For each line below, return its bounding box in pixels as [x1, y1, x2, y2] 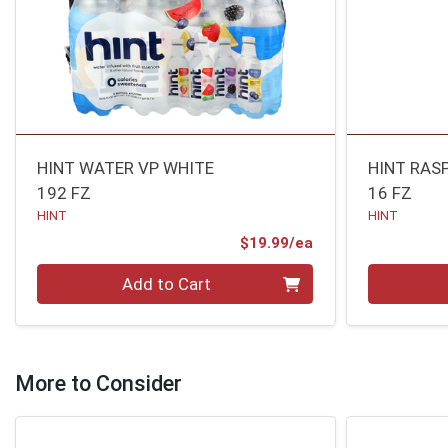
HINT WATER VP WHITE [37, 158, 215, 179]
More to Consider [15, 370, 182, 396]
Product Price [312, 232, 414, 251]
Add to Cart [122, 273, 212, 294]
